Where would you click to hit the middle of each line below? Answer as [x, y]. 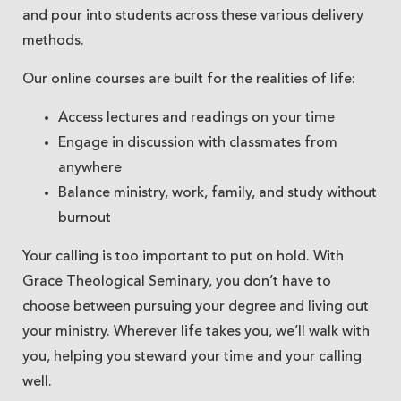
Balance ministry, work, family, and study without [218, 194]
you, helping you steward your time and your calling [192, 358]
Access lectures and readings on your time [196, 119]
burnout [85, 219]
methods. [53, 42]
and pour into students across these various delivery [193, 17]
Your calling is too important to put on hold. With [183, 257]
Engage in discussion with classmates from [198, 144]
